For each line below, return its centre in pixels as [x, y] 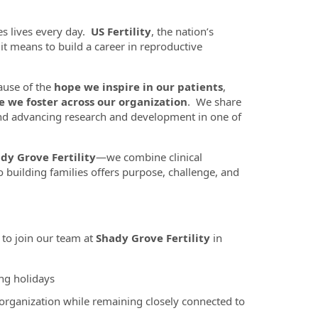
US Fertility [121, 31]
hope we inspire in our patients [138, 87]
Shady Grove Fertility [153, 238]
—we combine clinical [149, 157]
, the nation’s [182, 31]
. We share [214, 102]
